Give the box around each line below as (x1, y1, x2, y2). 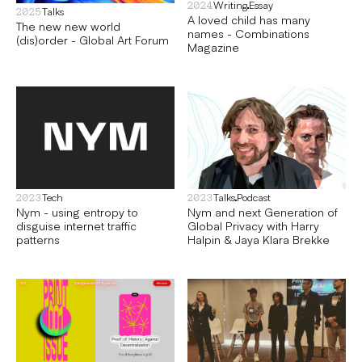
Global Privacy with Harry (187, 218, 319, 233)
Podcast (237, 191, 271, 204)
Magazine (187, 39, 239, 54)
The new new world (16, 19, 120, 34)
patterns (16, 232, 60, 246)
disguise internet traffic (16, 218, 137, 233)
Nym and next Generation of (187, 204, 338, 219)
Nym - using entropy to (16, 204, 138, 219)
